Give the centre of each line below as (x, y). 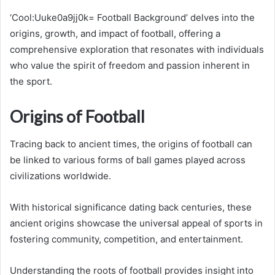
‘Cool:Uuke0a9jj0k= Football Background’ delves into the (132, 18)
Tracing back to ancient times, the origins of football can (131, 144)
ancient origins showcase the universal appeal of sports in (136, 223)
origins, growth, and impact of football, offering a (115, 34)
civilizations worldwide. (60, 176)
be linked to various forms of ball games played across (128, 160)
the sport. (31, 82)
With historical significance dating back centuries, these (131, 207)
